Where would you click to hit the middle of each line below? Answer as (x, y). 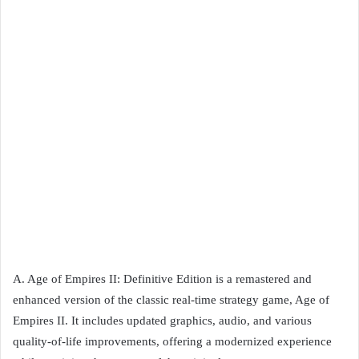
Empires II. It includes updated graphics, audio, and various (162, 321)
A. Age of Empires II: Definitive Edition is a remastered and (162, 279)
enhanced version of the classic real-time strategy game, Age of (171, 300)
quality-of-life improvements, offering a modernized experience (172, 341)
